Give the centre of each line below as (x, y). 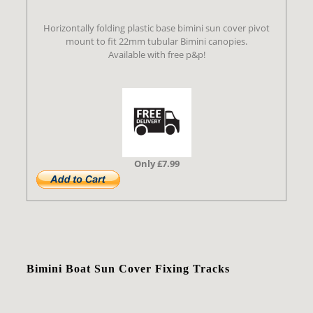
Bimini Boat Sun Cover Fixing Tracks (129, 268)
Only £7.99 (156, 164)
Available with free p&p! (156, 55)
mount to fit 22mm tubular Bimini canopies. (156, 42)
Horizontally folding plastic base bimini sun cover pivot (156, 28)
